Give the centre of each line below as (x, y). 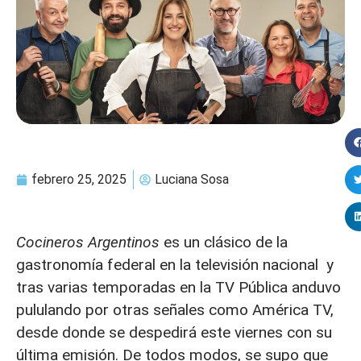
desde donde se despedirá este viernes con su (174, 332)
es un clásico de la (224, 242)
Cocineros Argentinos (88, 242)
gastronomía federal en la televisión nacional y (175, 264)
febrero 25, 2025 (79, 179)
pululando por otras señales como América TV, (175, 309)
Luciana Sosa (192, 179)
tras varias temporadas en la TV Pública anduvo (178, 287)
